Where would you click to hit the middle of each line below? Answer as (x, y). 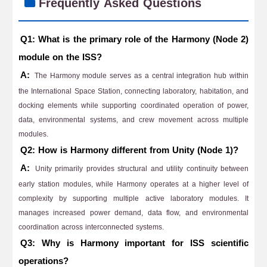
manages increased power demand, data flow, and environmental (133, 213)
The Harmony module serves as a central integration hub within (140, 76)
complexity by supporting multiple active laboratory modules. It (133, 198)
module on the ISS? (60, 57)
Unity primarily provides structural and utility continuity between (140, 169)
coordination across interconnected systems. (91, 227)
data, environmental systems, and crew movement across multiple (133, 120)
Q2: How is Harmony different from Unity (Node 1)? (129, 150)
